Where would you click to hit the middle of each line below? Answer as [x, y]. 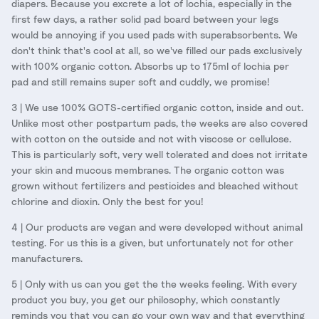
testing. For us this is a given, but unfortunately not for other [152, 242]
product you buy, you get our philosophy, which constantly [146, 299]
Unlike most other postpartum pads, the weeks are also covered [159, 122]
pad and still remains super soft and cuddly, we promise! [141, 81]
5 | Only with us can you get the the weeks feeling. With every [154, 283]
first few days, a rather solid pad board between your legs [145, 19]
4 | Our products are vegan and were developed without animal [157, 226]
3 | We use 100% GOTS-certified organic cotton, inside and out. [157, 107]
